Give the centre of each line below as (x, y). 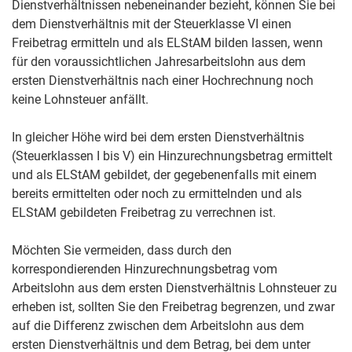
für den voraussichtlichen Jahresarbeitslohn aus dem (159, 62)
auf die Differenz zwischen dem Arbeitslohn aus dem (158, 326)
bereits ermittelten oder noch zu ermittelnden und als (157, 194)
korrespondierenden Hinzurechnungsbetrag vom (145, 269)
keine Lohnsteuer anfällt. (80, 100)
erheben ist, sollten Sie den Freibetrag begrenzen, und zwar (173, 307)
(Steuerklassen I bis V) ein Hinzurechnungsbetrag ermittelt (172, 156)
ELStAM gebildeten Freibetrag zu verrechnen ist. (144, 213)
